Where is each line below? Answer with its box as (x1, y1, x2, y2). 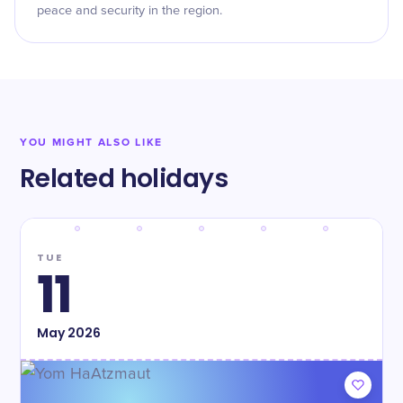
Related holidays (20, 161, 228, 196)
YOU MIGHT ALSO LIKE (20, 136, 163, 149)
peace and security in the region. (37, 4, 222, 17)
